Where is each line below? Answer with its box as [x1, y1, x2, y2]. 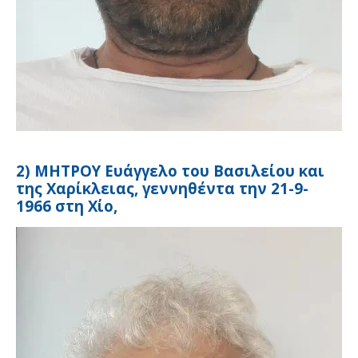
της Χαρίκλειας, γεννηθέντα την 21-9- [16, 177, 308, 198]
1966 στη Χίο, [16, 195, 117, 216]
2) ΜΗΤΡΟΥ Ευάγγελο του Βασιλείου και [16, 160, 324, 181]
